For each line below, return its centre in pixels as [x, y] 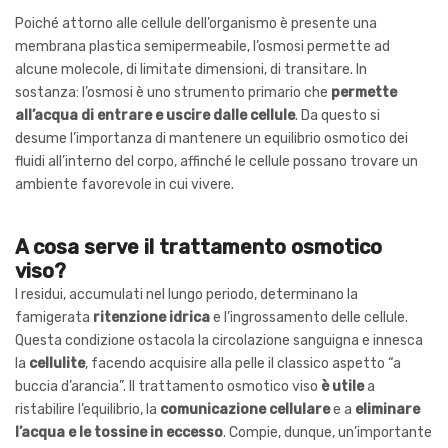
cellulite [57, 363]
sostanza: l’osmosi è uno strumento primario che [173, 92]
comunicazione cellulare [245, 409]
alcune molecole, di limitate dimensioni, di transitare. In [191, 69]
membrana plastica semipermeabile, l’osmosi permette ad [202, 46]
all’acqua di [54, 115]
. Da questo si [337, 115]
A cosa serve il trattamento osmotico [198, 246]
